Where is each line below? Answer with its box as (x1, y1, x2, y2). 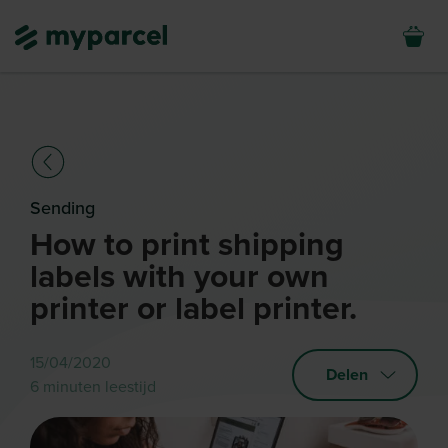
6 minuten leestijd (30, 377, 156, 397)
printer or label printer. (30, 290, 357, 328)
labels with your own (30, 258, 329, 296)
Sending (30, 197, 95, 219)
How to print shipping (30, 226, 344, 264)
